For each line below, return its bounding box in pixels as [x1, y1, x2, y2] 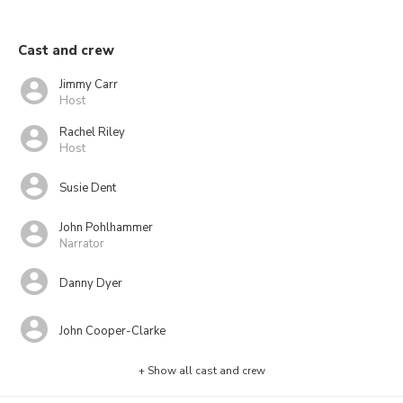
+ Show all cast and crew [138, 363, 265, 378]
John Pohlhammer [59, 219, 153, 236]
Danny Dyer [59, 274, 122, 291]
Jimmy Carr [59, 76, 118, 93]
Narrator [59, 235, 104, 252]
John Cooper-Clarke [59, 322, 166, 339]
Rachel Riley [59, 123, 125, 140]
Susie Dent [59, 179, 116, 196]
